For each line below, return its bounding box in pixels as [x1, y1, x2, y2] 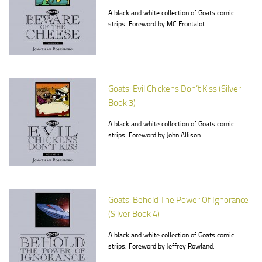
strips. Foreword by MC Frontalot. [108, 20, 206, 28]
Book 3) [108, 98, 136, 108]
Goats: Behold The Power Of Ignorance [108, 195, 249, 205]
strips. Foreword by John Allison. [108, 131, 202, 139]
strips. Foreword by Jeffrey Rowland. [108, 242, 215, 250]
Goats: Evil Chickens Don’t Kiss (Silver [108, 84, 241, 94]
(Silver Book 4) [108, 209, 160, 219]
